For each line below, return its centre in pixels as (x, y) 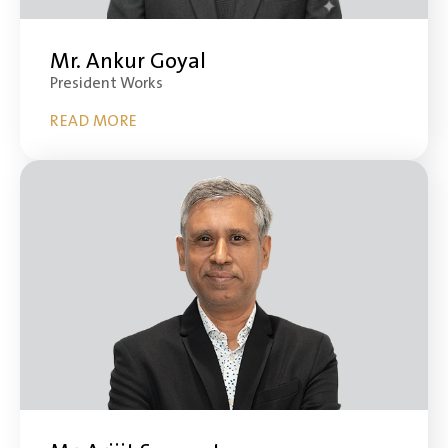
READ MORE (94, 121)
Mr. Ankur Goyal (128, 61)
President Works (106, 83)
